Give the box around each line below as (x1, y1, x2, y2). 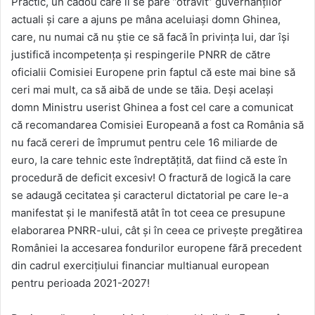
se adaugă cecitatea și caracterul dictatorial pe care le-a (11, 188, 288, 202)
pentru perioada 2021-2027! (11, 276, 150, 290)
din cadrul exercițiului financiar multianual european (11, 258, 269, 272)
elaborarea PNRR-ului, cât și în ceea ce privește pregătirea (11, 223, 302, 237)
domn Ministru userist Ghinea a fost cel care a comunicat (11, 100, 293, 114)
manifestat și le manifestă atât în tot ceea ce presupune (11, 205, 285, 219)
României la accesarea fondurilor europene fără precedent (11, 240, 302, 255)
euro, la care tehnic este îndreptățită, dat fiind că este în (11, 153, 288, 167)
